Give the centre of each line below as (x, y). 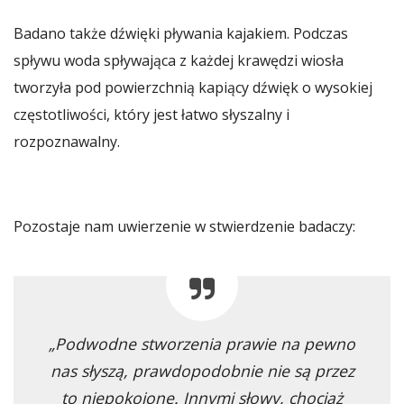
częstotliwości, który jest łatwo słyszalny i (151, 114)
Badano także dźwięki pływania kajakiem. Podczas (181, 33)
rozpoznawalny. (67, 141)
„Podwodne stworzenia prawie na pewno (202, 343)
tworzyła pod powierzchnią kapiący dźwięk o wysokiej (193, 87)
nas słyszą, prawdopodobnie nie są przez (202, 370)
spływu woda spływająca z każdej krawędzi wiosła (179, 60)
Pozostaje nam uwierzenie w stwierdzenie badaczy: (184, 226)
